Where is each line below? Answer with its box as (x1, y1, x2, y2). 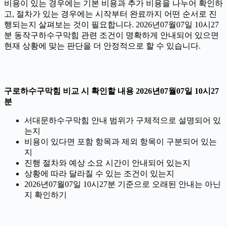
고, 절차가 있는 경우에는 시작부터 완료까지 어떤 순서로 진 (4, 10, 217, 19)
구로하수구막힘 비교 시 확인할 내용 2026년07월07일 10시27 (4, 87, 219, 96)
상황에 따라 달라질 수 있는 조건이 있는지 (24, 169, 174, 178)
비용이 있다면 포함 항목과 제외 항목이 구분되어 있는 (24, 137, 217, 146)
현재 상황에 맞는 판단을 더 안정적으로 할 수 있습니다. (4, 42, 201, 51)
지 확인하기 (24, 191, 67, 200)
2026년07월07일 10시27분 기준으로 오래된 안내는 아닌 (24, 180, 221, 189)
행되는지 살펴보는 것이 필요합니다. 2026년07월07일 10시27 (4, 20, 219, 29)
